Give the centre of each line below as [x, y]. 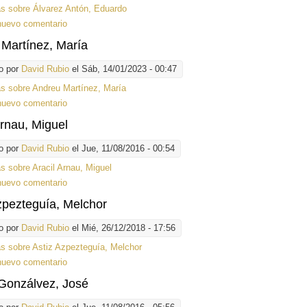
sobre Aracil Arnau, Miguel [59, 168]
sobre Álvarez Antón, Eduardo [66, 9]
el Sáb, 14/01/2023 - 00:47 [123, 69]
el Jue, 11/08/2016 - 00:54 [122, 149]
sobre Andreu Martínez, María [66, 88]
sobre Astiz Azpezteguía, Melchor [74, 247]
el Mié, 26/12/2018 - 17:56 [123, 228]
